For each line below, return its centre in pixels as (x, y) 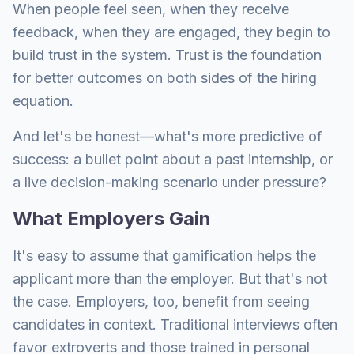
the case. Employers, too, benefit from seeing (161, 301)
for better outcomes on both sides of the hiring (165, 78)
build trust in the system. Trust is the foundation (167, 55)
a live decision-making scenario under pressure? (169, 182)
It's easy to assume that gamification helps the (164, 256)
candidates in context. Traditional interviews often (175, 324)
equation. (43, 101)
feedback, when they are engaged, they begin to (171, 32)
